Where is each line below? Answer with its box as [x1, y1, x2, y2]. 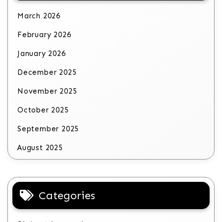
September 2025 [17, 124, 79, 134]
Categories [39, 189, 95, 203]
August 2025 [17, 143, 63, 153]
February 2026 [17, 30, 71, 40]
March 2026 [17, 11, 60, 21]
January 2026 [17, 49, 66, 58]
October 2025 [17, 106, 69, 115]
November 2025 [17, 87, 77, 96]
